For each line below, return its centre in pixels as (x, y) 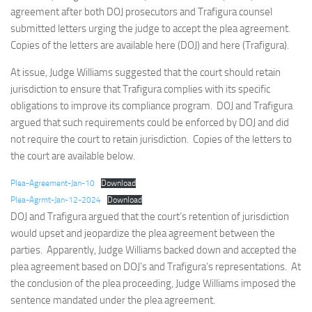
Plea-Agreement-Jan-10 (53, 183)
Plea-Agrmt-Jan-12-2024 (56, 200)
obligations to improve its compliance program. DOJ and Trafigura (151, 106)
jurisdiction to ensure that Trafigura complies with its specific (140, 89)
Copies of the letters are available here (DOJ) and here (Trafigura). (150, 45)
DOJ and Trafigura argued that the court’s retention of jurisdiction (150, 217)
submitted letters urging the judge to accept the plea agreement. (151, 29)
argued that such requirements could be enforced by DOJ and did (150, 123)
